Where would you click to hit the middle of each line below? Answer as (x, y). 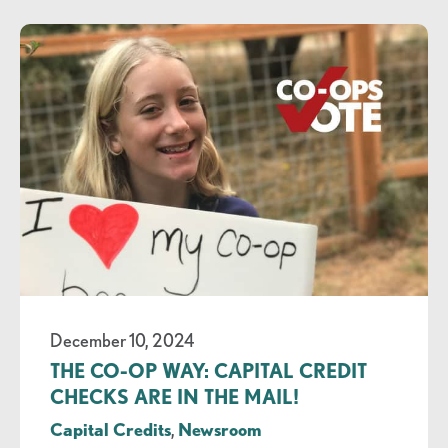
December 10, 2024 (121, 340)
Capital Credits (110, 429)
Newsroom (219, 429)
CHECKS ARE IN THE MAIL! (174, 397)
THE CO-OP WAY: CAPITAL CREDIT (208, 371)
